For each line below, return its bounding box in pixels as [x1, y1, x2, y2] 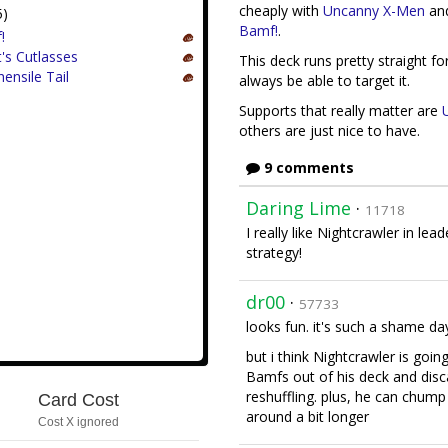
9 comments [260, 158, 354, 177]
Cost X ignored [37, 415, 118, 429]
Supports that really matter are [239, 101, 442, 120]
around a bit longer [246, 407, 369, 426]
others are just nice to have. [239, 121, 420, 140]
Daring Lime [246, 196, 351, 220]
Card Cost [37, 390, 118, 410]
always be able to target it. [239, 71, 410, 90]
